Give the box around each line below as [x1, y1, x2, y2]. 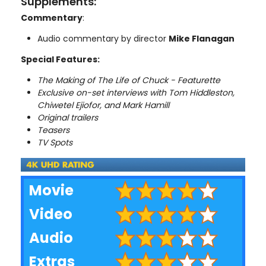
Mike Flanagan [169, 33, 235, 45]
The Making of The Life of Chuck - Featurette [37, 74, 220, 87]
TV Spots [37, 137, 72, 149]
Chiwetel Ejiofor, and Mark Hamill [37, 99, 169, 112]
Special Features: [21, 53, 100, 66]
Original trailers [37, 112, 98, 124]
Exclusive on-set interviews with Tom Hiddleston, [37, 87, 235, 99]
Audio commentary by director [37, 33, 169, 45]
